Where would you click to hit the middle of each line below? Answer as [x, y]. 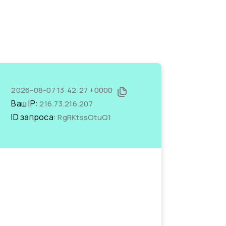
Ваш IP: [25, 103]
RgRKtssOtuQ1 [84, 117]
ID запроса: [35, 117]
